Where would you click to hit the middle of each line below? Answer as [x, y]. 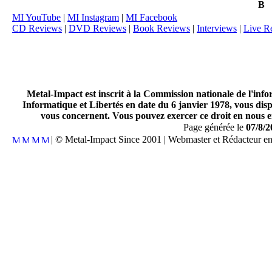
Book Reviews [161, 28]
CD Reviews [37, 28]
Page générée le [214, 127]
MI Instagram [93, 17]
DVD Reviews [97, 28]
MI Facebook [151, 17]
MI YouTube [36, 17]
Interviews [217, 28]
